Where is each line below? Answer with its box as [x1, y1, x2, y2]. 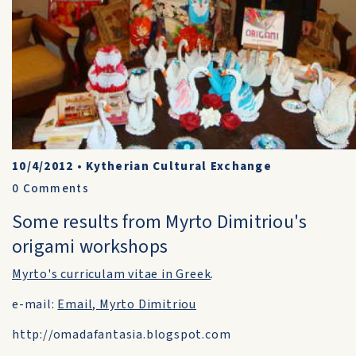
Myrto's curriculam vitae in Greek [12, 265, 211, 283]
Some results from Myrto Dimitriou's [12, 208, 308, 236]
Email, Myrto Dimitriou [57, 296, 197, 313]
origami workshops [12, 233, 168, 261]
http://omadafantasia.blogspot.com [12, 326, 231, 343]
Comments [19, 180, 89, 197]
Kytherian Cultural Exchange [86, 158, 272, 175]
